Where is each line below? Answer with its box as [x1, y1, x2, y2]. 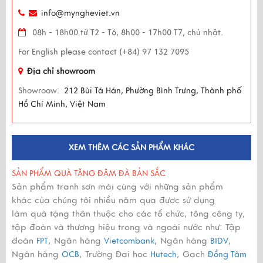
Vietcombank [104, 235, 154, 246]
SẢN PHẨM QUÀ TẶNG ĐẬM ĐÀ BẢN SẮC [12, 168, 166, 178]
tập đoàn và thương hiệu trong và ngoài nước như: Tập [12, 221, 241, 232]
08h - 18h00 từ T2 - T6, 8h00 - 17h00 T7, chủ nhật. [30, 27, 223, 38]
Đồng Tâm [208, 249, 247, 259]
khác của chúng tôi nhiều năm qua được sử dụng [12, 194, 215, 205]
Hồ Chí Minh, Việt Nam [18, 99, 106, 109]
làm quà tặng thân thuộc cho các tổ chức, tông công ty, [12, 208, 245, 219]
